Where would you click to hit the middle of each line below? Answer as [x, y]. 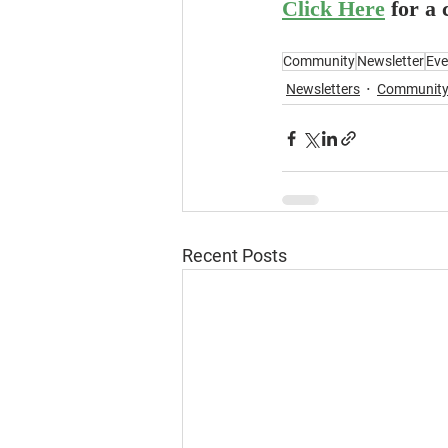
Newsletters [323, 88]
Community [319, 61]
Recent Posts [234, 255]
